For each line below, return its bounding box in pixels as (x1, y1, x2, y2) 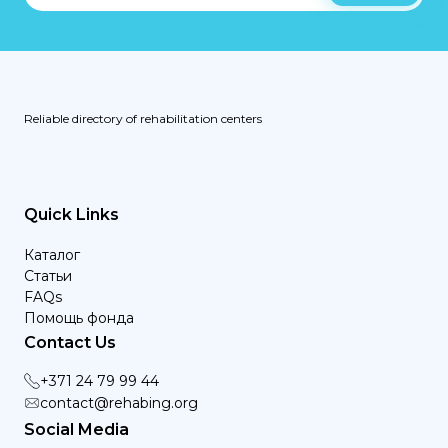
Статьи (24, 267, 72, 286)
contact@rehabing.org (40, 393, 198, 412)
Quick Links (24, 205, 119, 225)
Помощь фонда (24, 309, 134, 328)
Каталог (24, 246, 80, 265)
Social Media (24, 420, 129, 440)
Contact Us (24, 333, 116, 353)
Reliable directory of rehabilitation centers (24, 111, 262, 127)
